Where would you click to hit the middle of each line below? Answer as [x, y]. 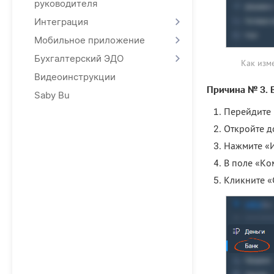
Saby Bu [52, 95]
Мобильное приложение [90, 40]
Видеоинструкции [75, 77]
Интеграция [61, 22]
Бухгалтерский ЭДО [79, 58]
